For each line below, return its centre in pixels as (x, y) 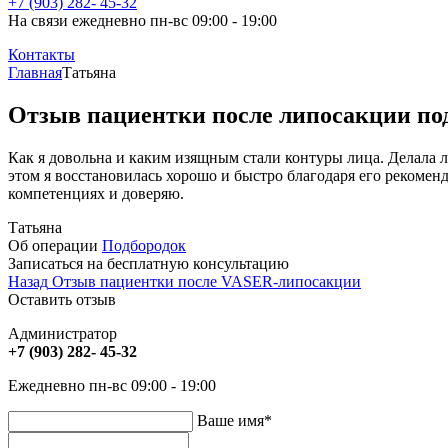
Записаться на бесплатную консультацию (148, 263)
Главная (35, 72)
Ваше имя (230, 420)
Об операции (53, 245)
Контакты (41, 54)
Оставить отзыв (62, 299)
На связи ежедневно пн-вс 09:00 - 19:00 (142, 20)
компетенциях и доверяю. (96, 193)
